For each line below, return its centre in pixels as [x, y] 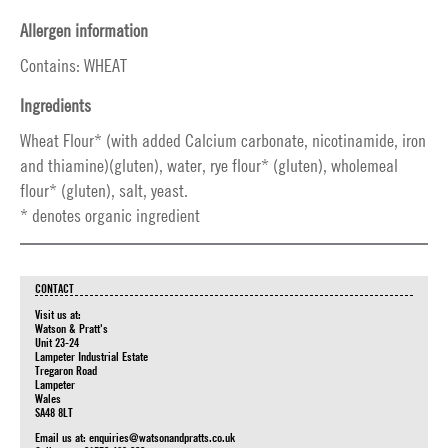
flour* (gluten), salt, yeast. [104, 190]
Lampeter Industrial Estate [91, 356]
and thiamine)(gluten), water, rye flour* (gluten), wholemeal [209, 165]
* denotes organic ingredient [110, 215]
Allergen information [84, 30]
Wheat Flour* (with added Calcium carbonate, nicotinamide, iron [223, 140]
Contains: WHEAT [73, 65]
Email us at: [62, 437]
